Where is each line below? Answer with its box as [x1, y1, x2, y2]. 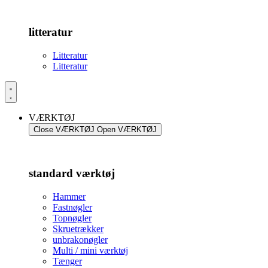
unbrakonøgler [53, 234, 108, 245]
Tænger [53, 256, 82, 267]
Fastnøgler [53, 202, 92, 213]
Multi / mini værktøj [53, 245, 128, 256]
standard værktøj [29, 167, 115, 180]
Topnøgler [53, 213, 92, 224]
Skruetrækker [53, 224, 103, 234]
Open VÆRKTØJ [97, 124, 157, 134]
